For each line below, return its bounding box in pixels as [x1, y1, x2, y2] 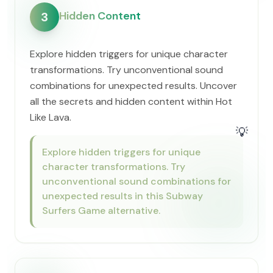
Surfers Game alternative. [42, 204, 160, 217]
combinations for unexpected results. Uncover [30, 79, 237, 92]
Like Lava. [30, 111, 71, 124]
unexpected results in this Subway [42, 190, 203, 202]
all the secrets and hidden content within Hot [30, 95, 232, 108]
